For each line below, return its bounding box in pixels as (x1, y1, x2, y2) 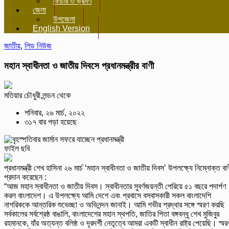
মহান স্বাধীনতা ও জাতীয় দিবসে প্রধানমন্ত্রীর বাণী (4, 60, 154, 71)
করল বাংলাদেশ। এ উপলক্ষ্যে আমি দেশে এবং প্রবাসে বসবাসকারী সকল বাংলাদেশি (4, 191, 211, 200)
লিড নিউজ (25, 41, 52, 50)
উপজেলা (53, 15, 75, 24)
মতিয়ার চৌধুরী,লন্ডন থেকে (4, 91, 71, 100)
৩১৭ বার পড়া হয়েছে (25, 118, 77, 127)
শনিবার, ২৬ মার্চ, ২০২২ (25, 108, 85, 118)
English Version (33, 24, 90, 33)
